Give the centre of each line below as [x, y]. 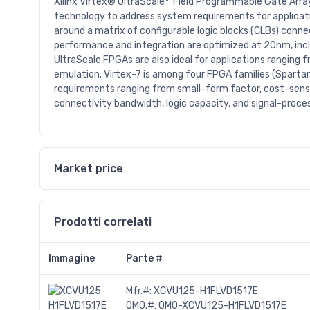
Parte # [144, 259]
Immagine [72, 259]
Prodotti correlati [103, 221]
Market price [89, 168]
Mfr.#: [140, 291]
